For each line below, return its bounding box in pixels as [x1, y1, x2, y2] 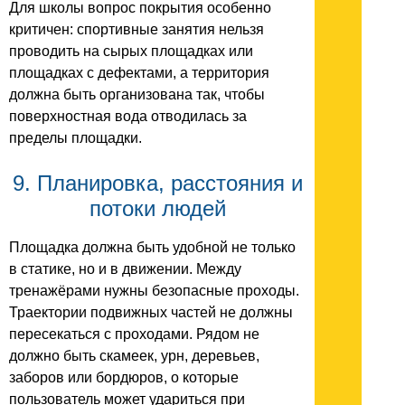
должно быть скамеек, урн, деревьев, [9, 347, 259, 363]
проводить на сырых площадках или [9, 43, 253, 60]
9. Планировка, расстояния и [12, 171, 303, 196]
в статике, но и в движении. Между [9, 260, 241, 277]
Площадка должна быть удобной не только [9, 239, 296, 255]
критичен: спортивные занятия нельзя [9, 22, 264, 38]
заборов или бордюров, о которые [9, 369, 239, 385]
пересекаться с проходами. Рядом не [9, 325, 259, 342]
